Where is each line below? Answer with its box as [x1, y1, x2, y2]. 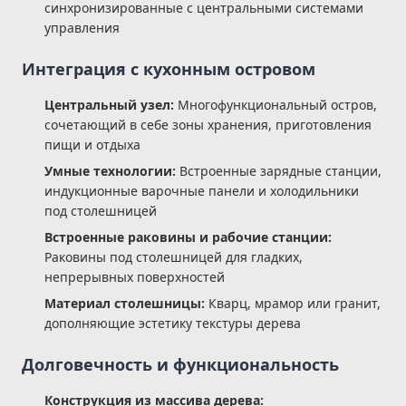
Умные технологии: [44, 162, 176, 179]
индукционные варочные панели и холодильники [44, 182, 359, 199]
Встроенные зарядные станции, [176, 162, 382, 179]
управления [44, 19, 120, 36]
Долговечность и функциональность [22, 353, 339, 375]
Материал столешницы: [44, 295, 205, 312]
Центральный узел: [44, 96, 174, 113]
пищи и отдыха [44, 136, 140, 153]
